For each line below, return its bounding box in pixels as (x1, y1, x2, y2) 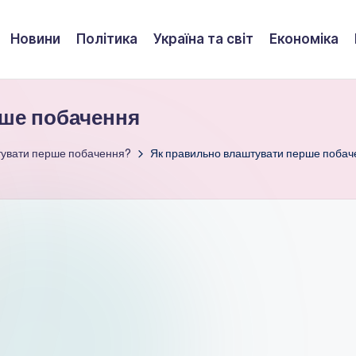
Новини (10, 30, 60, 47)
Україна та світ (153, 30, 253, 47)
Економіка (269, 30, 339, 47)
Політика (76, 30, 137, 47)
